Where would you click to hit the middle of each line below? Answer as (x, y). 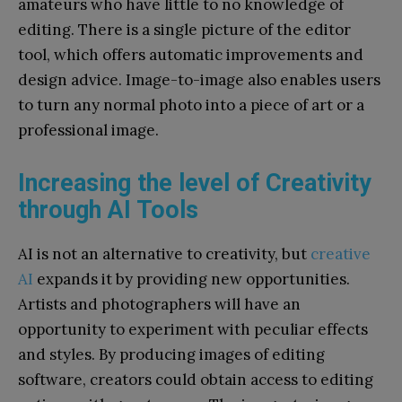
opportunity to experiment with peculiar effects (193, 329)
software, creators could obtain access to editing (196, 379)
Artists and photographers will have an (159, 304)
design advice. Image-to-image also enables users (199, 79)
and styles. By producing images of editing (171, 354)
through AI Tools (108, 210)
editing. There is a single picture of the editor (184, 29)
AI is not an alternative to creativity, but (164, 253)
